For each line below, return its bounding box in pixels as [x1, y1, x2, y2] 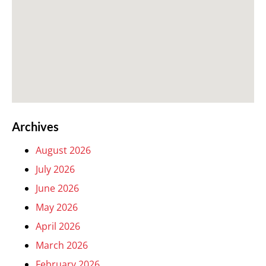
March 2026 [36, 239, 88, 252]
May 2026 [36, 201, 78, 214]
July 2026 [36, 163, 75, 176]
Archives [12, 119, 59, 134]
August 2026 [36, 144, 91, 157]
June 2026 [36, 182, 79, 195]
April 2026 [36, 220, 80, 233]
